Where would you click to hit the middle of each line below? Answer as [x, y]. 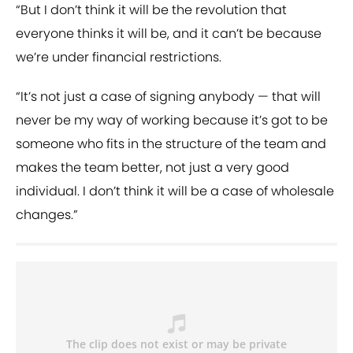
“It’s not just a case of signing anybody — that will [168, 97]
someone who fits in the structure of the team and [171, 144]
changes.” [47, 215]
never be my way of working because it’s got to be [172, 121]
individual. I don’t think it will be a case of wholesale [175, 191]
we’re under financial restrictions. [119, 58]
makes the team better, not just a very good [152, 168]
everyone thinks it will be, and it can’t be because [169, 34]
